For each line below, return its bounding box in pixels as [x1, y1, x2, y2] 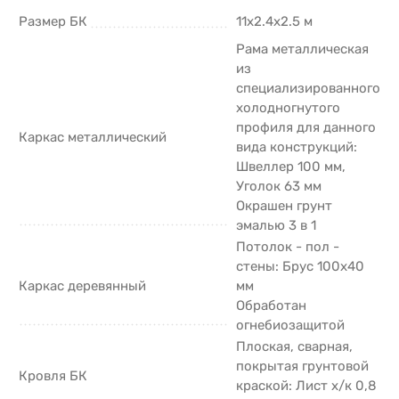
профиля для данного [236, 118, 376, 135]
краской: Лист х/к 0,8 [236, 377, 377, 394]
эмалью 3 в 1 [236, 216, 316, 233]
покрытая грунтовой [236, 357, 369, 374]
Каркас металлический [19, 128, 167, 145]
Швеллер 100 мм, [236, 158, 346, 175]
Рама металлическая [236, 40, 369, 57]
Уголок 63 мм [236, 177, 322, 194]
